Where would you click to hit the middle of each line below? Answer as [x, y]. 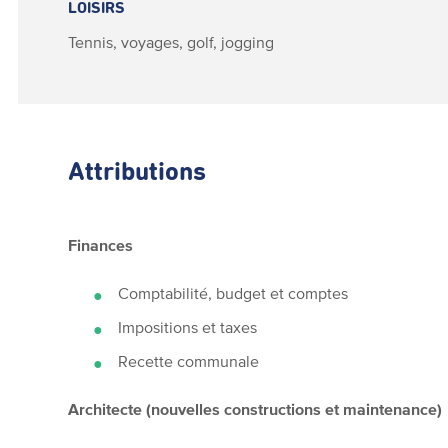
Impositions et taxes [188, 326]
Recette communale [189, 360]
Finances [101, 244]
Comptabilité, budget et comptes [233, 292]
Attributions [137, 172]
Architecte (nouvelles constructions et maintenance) [255, 408]
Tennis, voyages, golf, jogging [171, 41]
